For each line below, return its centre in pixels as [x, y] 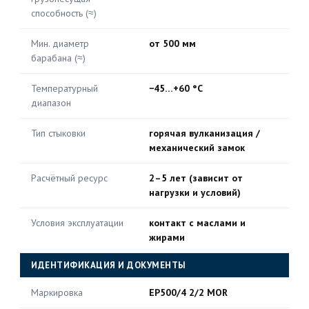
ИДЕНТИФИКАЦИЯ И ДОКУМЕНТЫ [109, 265]
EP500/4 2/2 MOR [188, 292]
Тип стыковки [58, 133]
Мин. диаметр [60, 43]
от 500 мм [172, 43]
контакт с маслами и [197, 223]
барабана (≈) [58, 58]
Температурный [64, 88]
